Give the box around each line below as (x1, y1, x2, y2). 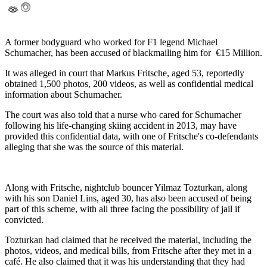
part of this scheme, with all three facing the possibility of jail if (5, 204, 240, 215)
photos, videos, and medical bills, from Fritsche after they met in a (5, 246, 252, 256)
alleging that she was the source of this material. (5, 142, 184, 153)
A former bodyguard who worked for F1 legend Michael (5, 37, 218, 48)
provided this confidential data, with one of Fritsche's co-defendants (5, 131, 258, 142)
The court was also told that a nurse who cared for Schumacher (5, 110, 241, 120)
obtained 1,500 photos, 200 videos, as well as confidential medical (5, 79, 253, 89)
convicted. (5, 215, 44, 225)
